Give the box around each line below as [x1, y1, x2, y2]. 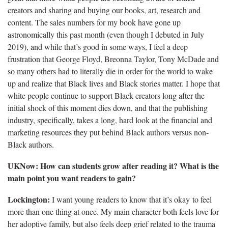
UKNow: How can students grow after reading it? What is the [8, 159, 219, 172]
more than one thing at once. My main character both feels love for [8, 206, 219, 217]
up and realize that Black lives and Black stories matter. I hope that [8, 77, 220, 89]
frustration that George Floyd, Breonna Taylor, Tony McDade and [8, 53, 219, 64]
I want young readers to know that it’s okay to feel [50, 193, 212, 205]
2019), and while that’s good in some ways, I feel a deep [8, 41, 188, 52]
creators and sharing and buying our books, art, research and [8, 4, 201, 15]
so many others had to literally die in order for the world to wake [8, 65, 213, 76]
